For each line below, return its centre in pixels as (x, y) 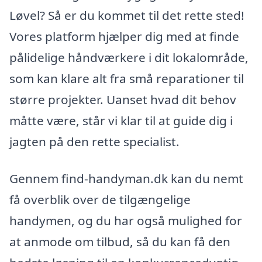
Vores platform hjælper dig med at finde (124, 36)
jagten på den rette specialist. (94, 141)
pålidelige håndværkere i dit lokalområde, (129, 57)
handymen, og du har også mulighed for (126, 221)
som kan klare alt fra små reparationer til (127, 78)
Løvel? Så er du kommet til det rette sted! (127, 15)
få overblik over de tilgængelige (100, 200)
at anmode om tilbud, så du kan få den (120, 242)
